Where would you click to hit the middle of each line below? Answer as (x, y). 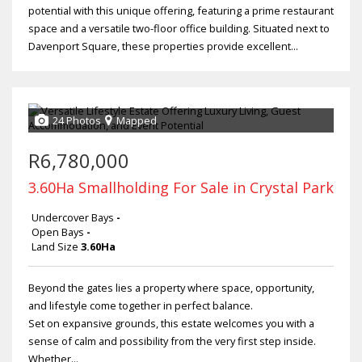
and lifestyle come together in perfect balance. (141, 306)
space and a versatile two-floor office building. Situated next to (179, 29)
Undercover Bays (73, 218)
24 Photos (77, 121)
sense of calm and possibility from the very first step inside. (172, 341)
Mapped (137, 121)
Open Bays (58, 232)
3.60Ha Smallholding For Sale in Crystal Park (181, 188)
